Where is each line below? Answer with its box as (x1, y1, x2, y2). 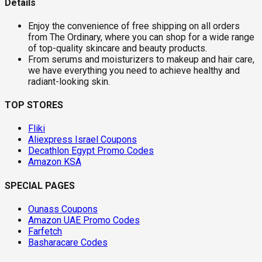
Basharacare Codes (28, 236, 108, 248)
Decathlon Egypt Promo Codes (28, 145, 154, 157)
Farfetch (28, 225, 62, 237)
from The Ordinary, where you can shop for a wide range (28, 31, 254, 43)
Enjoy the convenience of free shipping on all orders (28, 20, 240, 32)
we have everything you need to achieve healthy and (28, 64, 240, 76)
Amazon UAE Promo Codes (28, 214, 140, 226)
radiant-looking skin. (28, 75, 110, 87)
